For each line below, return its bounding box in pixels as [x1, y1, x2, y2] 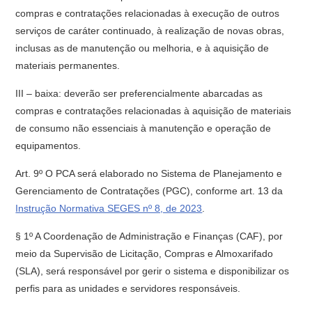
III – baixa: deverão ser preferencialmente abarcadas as [15, 88, 263, 99]
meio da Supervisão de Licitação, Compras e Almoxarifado [15, 248, 274, 259]
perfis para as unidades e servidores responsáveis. [15, 283, 241, 294]
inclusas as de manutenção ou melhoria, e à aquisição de [15, 42, 270, 54]
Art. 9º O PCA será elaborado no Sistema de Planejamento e [15, 168, 283, 179]
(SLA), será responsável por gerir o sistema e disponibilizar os [15, 265, 290, 276]
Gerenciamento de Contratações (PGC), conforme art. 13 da [15, 185, 283, 196]
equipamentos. [15, 140, 81, 151]
